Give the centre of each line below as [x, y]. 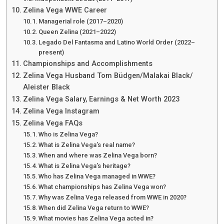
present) [51, 52]
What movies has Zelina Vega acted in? [96, 218]
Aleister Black [46, 87]
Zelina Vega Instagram [61, 111]
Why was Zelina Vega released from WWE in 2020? [113, 197]
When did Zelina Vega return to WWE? [94, 208]
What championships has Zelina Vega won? [102, 187]
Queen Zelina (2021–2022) [77, 32]
